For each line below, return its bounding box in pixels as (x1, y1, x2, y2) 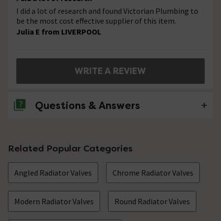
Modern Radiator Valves (14, 196, 94, 207)
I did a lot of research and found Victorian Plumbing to (16, 6, 198, 16)
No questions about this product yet (16, 130, 146, 140)
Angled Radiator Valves (14, 168, 92, 178)
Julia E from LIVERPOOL (16, 27, 101, 37)
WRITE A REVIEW (74, 65, 147, 77)
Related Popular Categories (8, 143, 133, 154)
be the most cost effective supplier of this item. (16, 16, 176, 26)
